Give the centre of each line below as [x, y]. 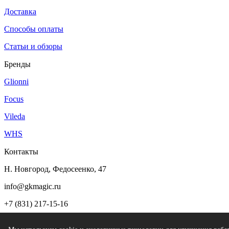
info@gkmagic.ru [32, 186]
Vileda [15, 116]
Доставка [20, 12]
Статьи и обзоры [33, 46]
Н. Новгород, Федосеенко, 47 [55, 169]
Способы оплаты [34, 29]
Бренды [17, 64]
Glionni [16, 82]
